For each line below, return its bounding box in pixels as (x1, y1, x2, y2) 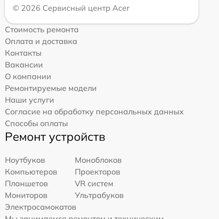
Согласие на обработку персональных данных (5, 107, 184, 117)
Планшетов (5, 178, 48, 189)
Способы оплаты (5, 118, 68, 129)
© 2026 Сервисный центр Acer (13, 3, 130, 13)
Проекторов (75, 167, 121, 177)
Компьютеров (5, 167, 57, 177)
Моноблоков (75, 155, 122, 165)
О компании (5, 71, 51, 82)
